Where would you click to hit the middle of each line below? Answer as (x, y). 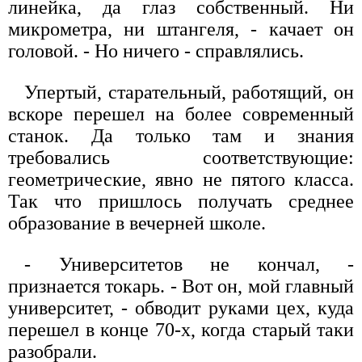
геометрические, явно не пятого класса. (181, 180)
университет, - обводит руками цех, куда (181, 308)
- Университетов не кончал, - (189, 265)
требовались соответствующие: (181, 158)
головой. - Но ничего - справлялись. (156, 51)
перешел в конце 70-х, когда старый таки (181, 330)
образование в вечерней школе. (137, 223)
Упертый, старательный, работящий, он (189, 93)
